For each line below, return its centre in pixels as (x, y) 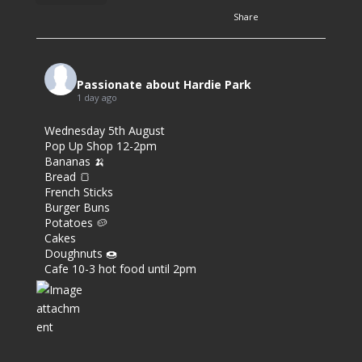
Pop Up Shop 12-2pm (100, 146)
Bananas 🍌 (74, 162)
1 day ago (97, 98)
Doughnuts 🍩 (80, 254)
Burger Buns (77, 208)
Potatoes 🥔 (76, 223)
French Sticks (78, 192)
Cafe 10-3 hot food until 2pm (120, 269)
